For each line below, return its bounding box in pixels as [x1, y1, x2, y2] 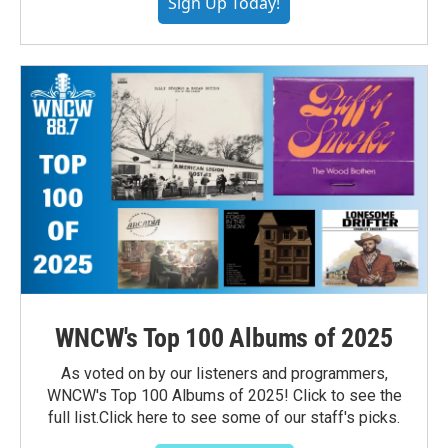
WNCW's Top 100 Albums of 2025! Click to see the [46, 386, 402, 406]
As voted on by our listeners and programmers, [60, 364, 388, 384]
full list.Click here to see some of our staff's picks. [48, 408, 400, 428]
